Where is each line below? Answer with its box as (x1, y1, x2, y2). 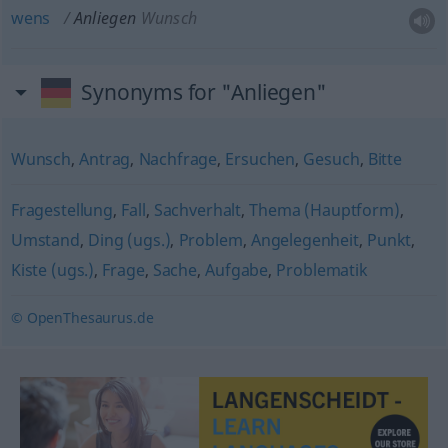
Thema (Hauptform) (249, 199, 400, 221)
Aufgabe (205, 259, 269, 281)
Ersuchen (225, 148, 296, 170)
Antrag (79, 148, 131, 170)
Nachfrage (138, 148, 218, 170)
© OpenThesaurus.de (10, 308, 154, 327)
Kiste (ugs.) (10, 259, 95, 281)
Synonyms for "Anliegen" (81, 78, 327, 106)
